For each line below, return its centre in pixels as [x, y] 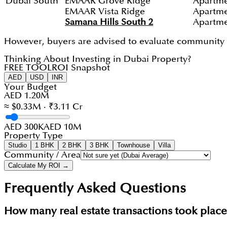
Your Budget [30, 87]
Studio [17, 145]
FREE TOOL [28, 68]
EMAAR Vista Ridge [105, 12]
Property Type [33, 136]
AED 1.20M [27, 96]
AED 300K [24, 127]
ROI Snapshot [81, 68]
